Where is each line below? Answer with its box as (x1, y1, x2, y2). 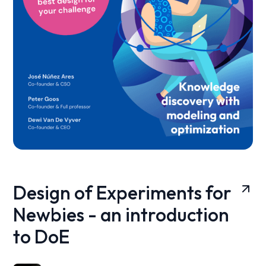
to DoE (13, 225, 70, 249)
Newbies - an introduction (13, 203, 230, 227)
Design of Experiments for (13, 181, 232, 205)
